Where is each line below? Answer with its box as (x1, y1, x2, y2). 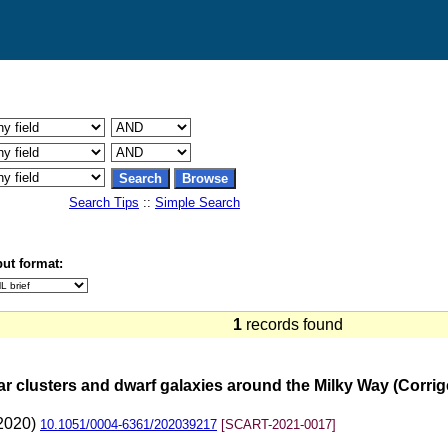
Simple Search (155, 195, 240, 210)
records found (242, 316, 351, 333)
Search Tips (69, 195, 139, 210)
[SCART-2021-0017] (221, 417, 336, 432)
